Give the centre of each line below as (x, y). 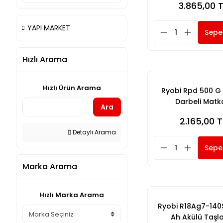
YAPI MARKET (49, 28)
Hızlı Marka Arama (72, 195)
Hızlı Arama (45, 59)
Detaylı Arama (94, 132)
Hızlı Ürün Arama (72, 88)
